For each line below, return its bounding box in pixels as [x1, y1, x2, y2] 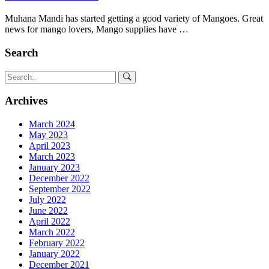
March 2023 [29, 151, 75, 162]
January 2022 [29, 249, 80, 259]
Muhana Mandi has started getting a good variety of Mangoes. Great [5, 13, 263, 24]
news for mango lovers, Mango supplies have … [5, 24, 189, 35]
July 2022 [29, 195, 66, 205]
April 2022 [29, 216, 70, 227]
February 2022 [29, 238, 85, 249]
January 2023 [29, 162, 80, 173]
